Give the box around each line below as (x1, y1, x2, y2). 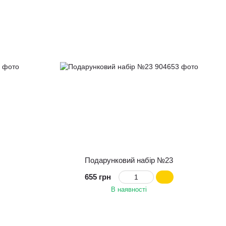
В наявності (111, 185, 147, 193)
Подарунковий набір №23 (85, 155, 174, 164)
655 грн (84, 172, 111, 181)
